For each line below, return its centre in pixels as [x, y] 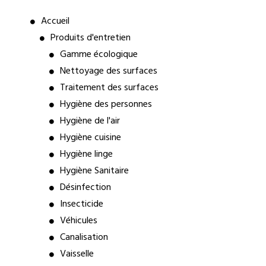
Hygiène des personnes [106, 104]
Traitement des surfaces [109, 88]
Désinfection [85, 188]
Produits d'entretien [90, 38]
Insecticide [81, 204]
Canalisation [84, 237]
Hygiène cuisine [90, 138]
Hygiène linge [86, 154]
